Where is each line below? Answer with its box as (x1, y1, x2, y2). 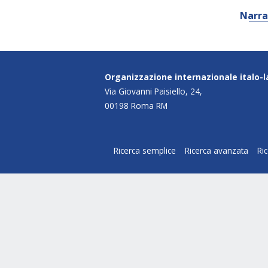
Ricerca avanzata (185, 145, 248, 157)
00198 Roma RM (105, 100, 167, 112)
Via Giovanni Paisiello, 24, (105, 86, 202, 98)
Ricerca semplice (114, 145, 176, 157)
